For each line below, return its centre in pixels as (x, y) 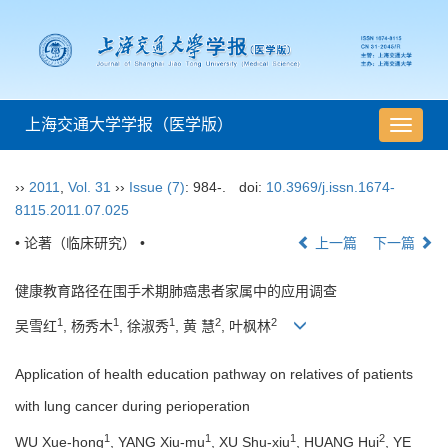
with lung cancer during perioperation (132, 406)
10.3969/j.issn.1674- (330, 187)
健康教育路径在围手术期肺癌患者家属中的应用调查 (176, 291)
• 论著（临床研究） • (80, 243)
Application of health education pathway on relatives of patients (214, 374)
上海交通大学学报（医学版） (129, 125)
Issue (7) (157, 187)
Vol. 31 (89, 187)
